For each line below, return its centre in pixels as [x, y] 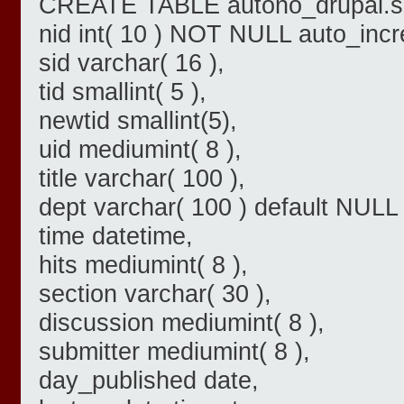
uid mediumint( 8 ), [140, 150]
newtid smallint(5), [138, 121]
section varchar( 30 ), [155, 294]
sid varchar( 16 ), [132, 63]
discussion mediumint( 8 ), [182, 323]
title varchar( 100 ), [142, 179]
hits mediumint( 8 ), [143, 265]
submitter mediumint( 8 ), [174, 352]
